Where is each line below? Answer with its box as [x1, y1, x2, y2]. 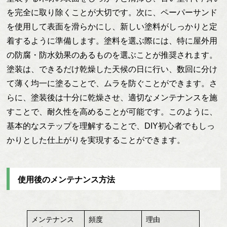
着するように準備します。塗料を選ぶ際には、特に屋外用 [7, 36, 218, 45]
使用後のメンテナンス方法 [18, 175, 116, 184]
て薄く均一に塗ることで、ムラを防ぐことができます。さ [7, 79, 218, 88]
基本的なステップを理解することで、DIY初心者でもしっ [7, 121, 215, 130]
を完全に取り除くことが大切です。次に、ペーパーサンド [7, 8, 218, 17]
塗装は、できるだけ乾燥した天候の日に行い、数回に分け [7, 64, 218, 73]
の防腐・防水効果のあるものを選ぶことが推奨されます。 [7, 50, 218, 59]
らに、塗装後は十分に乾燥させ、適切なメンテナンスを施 [7, 93, 218, 102]
